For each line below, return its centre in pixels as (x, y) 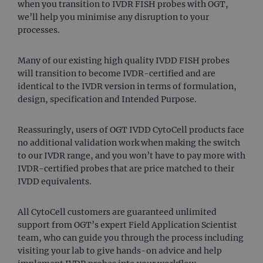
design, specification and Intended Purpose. (107, 100)
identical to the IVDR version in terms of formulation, (127, 87)
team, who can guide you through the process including (131, 238)
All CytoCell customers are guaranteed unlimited (117, 212)
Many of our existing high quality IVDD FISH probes (124, 61)
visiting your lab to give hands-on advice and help (120, 251)
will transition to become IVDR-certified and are (117, 74)
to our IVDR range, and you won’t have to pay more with (131, 156)
